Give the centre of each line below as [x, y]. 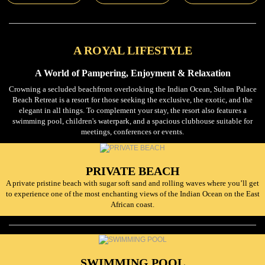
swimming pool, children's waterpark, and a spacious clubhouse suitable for [132, 121]
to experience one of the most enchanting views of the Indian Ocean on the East [132, 194]
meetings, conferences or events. [132, 131]
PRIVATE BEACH [132, 171]
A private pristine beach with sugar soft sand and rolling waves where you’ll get [132, 183]
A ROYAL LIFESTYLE [132, 50]
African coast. [132, 205]
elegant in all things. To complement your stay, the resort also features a [132, 110]
